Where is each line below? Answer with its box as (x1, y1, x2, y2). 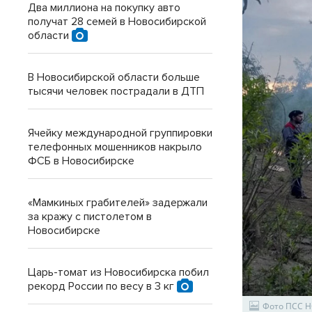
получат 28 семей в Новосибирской (28, 15, 206, 29)
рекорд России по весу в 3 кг (28, 279, 177, 293)
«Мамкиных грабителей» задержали (28, 196, 208, 210)
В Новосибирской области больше (28, 70, 200, 84)
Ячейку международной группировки (28, 126, 212, 140)
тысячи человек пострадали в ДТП (28, 84, 204, 98)
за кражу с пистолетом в (28, 210, 152, 224)
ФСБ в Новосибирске (28, 154, 134, 168)
